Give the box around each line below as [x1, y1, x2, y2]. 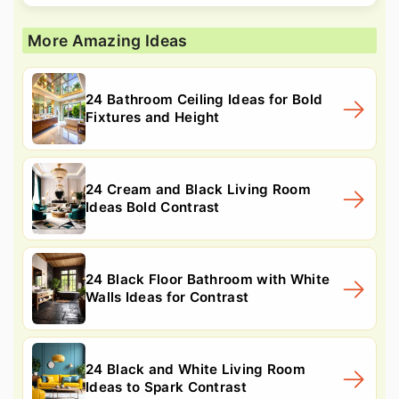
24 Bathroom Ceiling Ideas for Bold [85, 90, 323, 108]
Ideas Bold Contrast [85, 198, 220, 216]
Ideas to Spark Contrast [85, 378, 247, 395]
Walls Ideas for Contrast [85, 288, 249, 305]
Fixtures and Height [85, 108, 220, 126]
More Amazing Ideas [28, 30, 188, 50]
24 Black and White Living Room [85, 360, 306, 378]
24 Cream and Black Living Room [85, 180, 312, 198]
